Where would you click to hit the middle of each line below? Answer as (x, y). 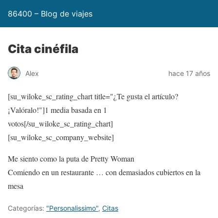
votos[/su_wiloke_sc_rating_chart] (60, 123)
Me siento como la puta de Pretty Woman (71, 158)
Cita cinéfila (43, 49)
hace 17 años (189, 73)
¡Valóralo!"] (26, 110)
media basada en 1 (78, 110)
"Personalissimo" (72, 208)
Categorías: (27, 208)
